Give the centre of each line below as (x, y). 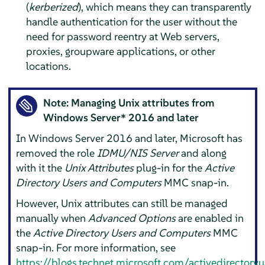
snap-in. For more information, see (96, 248)
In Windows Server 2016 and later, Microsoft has (130, 138)
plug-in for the (169, 168)
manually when (52, 218)
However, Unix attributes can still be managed (122, 203)
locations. (48, 66)
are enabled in (210, 218)
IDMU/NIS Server (138, 153)
